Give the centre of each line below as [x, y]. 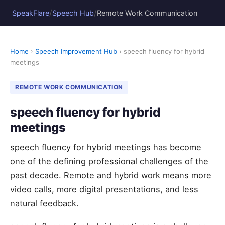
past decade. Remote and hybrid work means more [111, 175]
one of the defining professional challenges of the [109, 161]
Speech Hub [73, 13]
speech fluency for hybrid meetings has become [106, 147]
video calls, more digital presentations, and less [104, 189]
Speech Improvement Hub [76, 51]
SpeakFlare [31, 13]
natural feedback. [44, 203]
